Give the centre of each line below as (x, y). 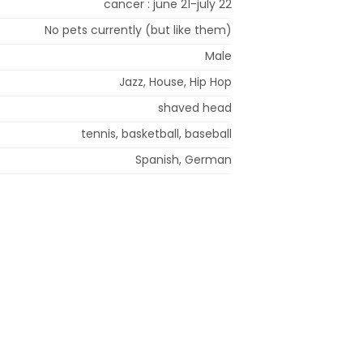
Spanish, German (184, 159)
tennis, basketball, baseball (156, 133)
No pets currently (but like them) (138, 30)
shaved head (195, 107)
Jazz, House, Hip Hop (175, 81)
